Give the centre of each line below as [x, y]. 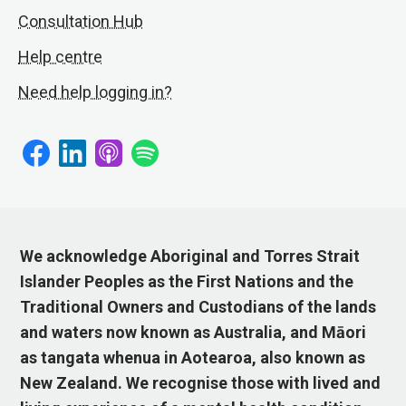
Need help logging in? [95, 92]
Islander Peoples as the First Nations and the [187, 282]
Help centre [60, 57]
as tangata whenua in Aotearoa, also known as [193, 358]
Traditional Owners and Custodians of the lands [198, 307]
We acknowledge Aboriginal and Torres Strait [190, 256]
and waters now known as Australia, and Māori [193, 333]
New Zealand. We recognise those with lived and [201, 383]
